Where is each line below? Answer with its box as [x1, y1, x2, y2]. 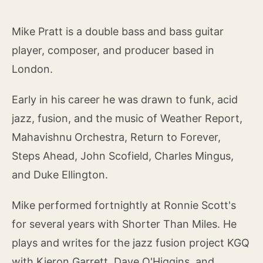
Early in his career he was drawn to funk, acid [12, 93, 238, 106]
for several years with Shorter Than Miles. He [12, 217, 237, 230]
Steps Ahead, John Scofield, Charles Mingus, [12, 149, 234, 162]
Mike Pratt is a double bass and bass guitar [12, 25, 224, 38]
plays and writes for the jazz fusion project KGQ [12, 236, 249, 249]
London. [12, 62, 53, 75]
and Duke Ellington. [12, 168, 108, 181]
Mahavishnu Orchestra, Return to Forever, [12, 130, 221, 143]
